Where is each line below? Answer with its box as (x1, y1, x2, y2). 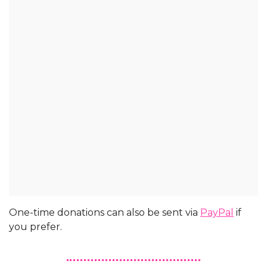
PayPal (200, 207, 234, 219)
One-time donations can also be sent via (9, 207, 200, 219)
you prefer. (9, 221, 62, 233)
